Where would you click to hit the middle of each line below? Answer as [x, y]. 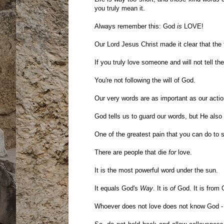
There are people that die [131, 152]
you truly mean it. [119, 8]
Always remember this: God [135, 26]
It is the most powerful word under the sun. [156, 170]
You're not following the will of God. [145, 80]
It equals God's [117, 188]
